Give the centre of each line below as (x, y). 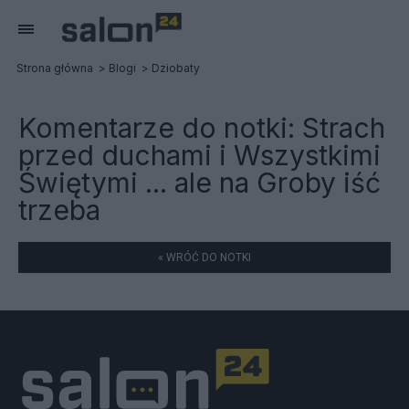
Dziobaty (176, 68)
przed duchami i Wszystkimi (199, 155)
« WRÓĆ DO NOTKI (204, 257)
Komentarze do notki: (160, 128)
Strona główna (55, 68)
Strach (344, 128)
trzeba (59, 210)
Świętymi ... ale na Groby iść (199, 183)
